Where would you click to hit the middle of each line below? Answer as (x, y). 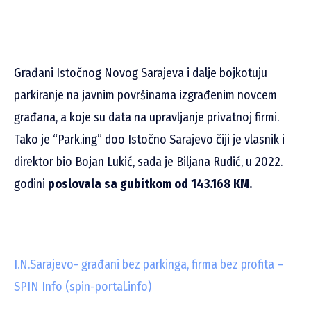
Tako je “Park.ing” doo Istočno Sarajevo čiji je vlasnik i (149, 139)
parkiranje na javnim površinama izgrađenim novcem (145, 95)
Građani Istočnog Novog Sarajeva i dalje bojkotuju (141, 73)
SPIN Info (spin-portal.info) (83, 286)
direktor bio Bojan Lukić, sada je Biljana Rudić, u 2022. (148, 161)
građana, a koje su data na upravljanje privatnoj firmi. (146, 117)
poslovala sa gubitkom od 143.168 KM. (149, 184)
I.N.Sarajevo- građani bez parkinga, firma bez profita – (149, 264)
